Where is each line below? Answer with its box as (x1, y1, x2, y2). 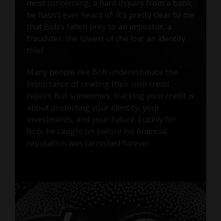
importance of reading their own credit (26, 78, 170, 89)
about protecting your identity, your (26, 102, 160, 113)
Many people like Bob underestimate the (26, 66, 178, 77)
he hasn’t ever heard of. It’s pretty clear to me (26, 9, 194, 20)
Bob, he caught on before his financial (26, 125, 167, 137)
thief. (26, 44, 45, 56)
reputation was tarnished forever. (26, 137, 151, 148)
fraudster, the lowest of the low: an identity (26, 33, 185, 44)
